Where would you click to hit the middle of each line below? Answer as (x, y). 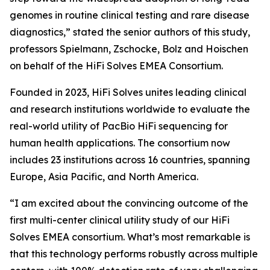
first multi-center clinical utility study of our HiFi (120, 220)
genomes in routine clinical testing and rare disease (130, 15)
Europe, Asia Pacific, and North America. (104, 177)
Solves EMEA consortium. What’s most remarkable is (130, 237)
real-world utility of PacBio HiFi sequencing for (119, 126)
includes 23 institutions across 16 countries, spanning (130, 160)
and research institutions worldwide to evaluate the (130, 109)
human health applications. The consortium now (120, 143)
